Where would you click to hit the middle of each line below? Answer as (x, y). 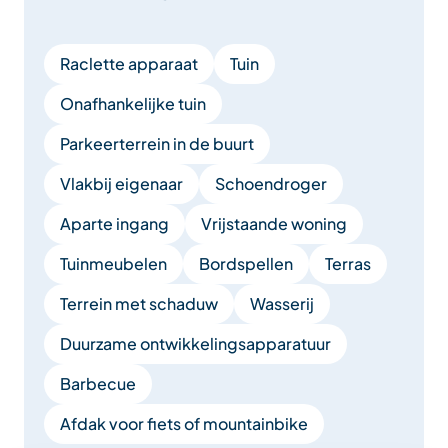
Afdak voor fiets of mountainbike (184, 423)
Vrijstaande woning (274, 223)
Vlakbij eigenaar (121, 183)
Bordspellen (246, 263)
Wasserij (282, 303)
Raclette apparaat (129, 63)
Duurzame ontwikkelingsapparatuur (195, 343)
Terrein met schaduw (139, 303)
